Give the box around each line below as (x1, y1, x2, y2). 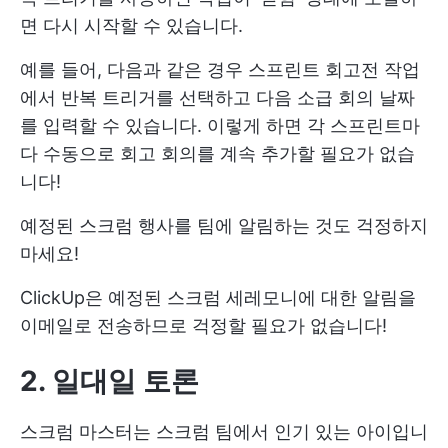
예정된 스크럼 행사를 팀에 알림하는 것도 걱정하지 (20, 215, 428, 237)
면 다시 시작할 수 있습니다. (20, 15, 243, 37)
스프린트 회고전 (248, 59, 379, 81)
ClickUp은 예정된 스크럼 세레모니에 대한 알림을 (20, 287, 416, 309)
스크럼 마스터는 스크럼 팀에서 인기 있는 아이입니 (20, 421, 428, 443)
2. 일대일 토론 (20, 364, 199, 399)
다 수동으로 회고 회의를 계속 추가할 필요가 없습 (20, 143, 415, 165)
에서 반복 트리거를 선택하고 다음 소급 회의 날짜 (20, 87, 415, 109)
